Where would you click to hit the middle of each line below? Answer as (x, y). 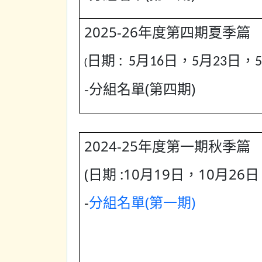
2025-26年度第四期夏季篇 (167, 32)
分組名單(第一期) (142, 202)
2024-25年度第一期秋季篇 (167, 146)
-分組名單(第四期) (140, 89)
